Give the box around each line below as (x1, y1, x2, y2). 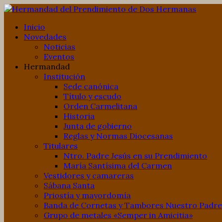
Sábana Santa (44, 180, 95, 190)
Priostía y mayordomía (44, 190, 131, 200)
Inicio (24, 22, 45, 32)
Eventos (44, 52, 74, 61)
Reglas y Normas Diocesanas (63, 131, 173, 141)
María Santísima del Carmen (63, 161, 172, 170)
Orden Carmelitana (63, 101, 137, 111)
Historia (63, 111, 95, 121)
